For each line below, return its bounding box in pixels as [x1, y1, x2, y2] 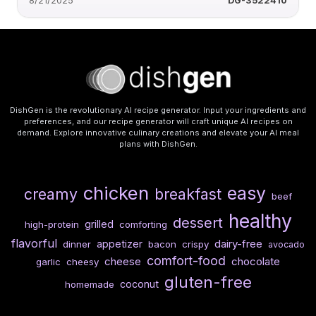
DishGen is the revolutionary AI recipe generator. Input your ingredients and [10, 105, 306, 115]
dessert [172, 214, 223, 232]
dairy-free [214, 237, 262, 251]
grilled [84, 218, 114, 231]
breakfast [154, 185, 221, 204]
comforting [119, 219, 167, 231]
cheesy [66, 256, 99, 268]
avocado [268, 239, 305, 250]
